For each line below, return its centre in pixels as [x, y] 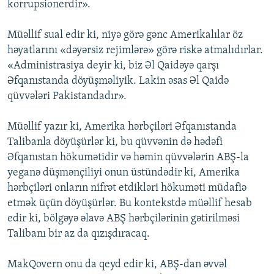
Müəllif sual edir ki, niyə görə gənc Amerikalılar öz [125, 35]
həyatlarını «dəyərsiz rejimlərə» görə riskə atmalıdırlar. [135, 51]
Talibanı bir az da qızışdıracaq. [79, 234]
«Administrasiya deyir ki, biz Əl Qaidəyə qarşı [113, 66]
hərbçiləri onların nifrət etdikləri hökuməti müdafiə [127, 188]
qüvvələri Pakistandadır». [67, 97]
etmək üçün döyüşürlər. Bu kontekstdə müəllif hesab [130, 204]
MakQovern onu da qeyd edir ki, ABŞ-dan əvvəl [117, 265]
